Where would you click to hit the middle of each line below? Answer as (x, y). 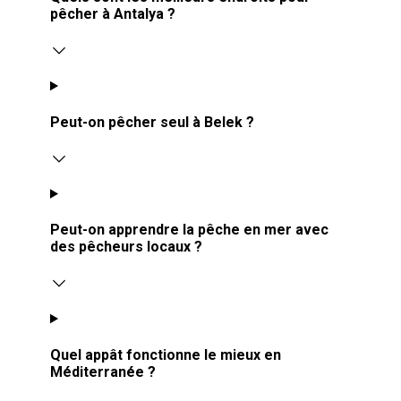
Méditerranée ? (103, 371)
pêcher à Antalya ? (113, 13)
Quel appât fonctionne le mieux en (166, 354)
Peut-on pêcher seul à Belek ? (152, 122)
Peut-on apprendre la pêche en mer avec (189, 230)
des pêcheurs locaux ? (126, 247)
